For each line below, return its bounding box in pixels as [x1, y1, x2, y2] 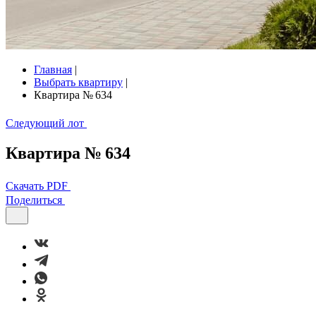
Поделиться [6, 193, 62, 206]
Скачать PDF [6, 179, 68, 192]
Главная [34, 63, 72, 75]
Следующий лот [6, 117, 84, 129]
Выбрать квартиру [34, 76, 123, 88]
